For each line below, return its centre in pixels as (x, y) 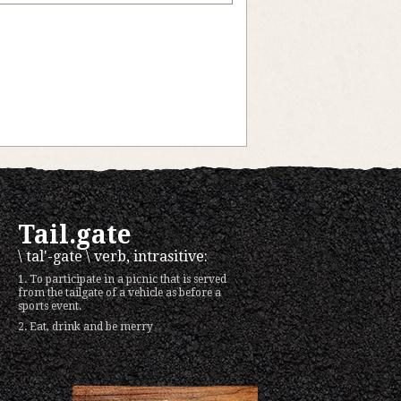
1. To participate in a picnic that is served (122, 279)
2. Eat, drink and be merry (85, 327)
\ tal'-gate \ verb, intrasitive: (113, 256)
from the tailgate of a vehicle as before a (119, 293)
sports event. (50, 306)
